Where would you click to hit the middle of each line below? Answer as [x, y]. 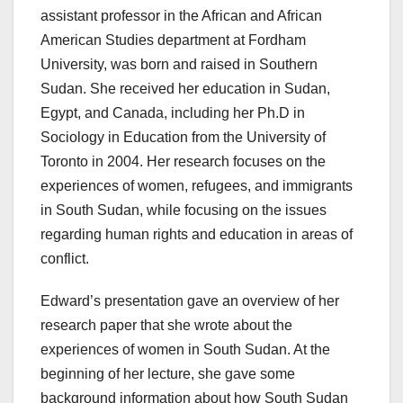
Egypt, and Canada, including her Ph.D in [173, 113]
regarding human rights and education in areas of [197, 235]
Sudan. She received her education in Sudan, [185, 89]
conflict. [65, 259]
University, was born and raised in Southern [179, 65]
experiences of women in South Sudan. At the [185, 350]
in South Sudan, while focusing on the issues [184, 210]
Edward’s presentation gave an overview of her [190, 301]
